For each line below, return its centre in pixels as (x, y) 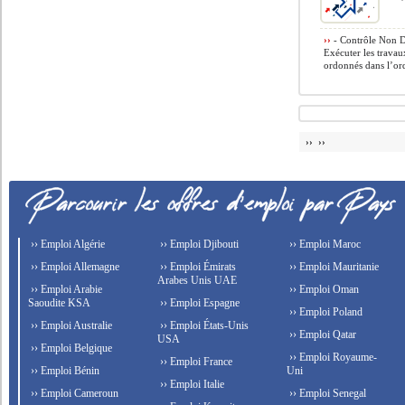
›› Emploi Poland (324, 312)
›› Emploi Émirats (197, 267)
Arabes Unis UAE (198, 280)
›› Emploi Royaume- (331, 357)
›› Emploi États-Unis (203, 325)
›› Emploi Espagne (199, 303)
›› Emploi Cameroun (74, 393)
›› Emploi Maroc (323, 244)
